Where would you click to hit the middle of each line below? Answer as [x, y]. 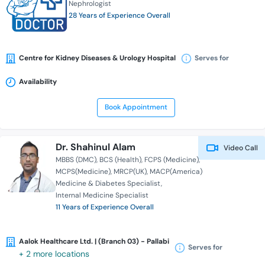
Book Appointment [136, 107]
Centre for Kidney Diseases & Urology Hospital [97, 58]
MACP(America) [176, 172]
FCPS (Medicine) [172, 160]
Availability [38, 82]
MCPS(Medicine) [83, 172]
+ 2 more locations [54, 254]
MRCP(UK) [130, 172]
